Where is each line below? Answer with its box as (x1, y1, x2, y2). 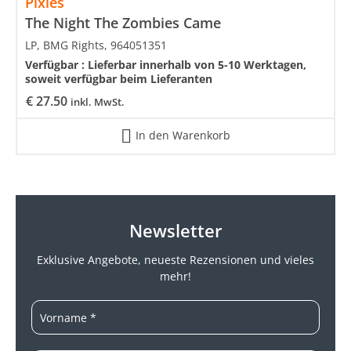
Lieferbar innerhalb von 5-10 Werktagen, (88, 57, 306, 73)
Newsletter (128, 219, 223, 243)
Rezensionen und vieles (190, 252, 314, 268)
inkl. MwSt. (71, 95, 125, 110)
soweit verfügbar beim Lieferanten (25, 71, 212, 87)
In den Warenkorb (136, 127, 230, 143)
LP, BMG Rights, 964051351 (25, 38, 167, 53)
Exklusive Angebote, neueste (37, 252, 190, 268)
